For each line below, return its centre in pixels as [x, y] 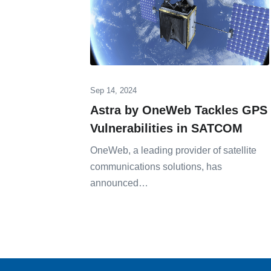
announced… [119, 183]
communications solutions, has [156, 167]
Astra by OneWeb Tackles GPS [179, 110]
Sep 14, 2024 [113, 91]
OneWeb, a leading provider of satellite [173, 151]
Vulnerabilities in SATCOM [166, 129]
